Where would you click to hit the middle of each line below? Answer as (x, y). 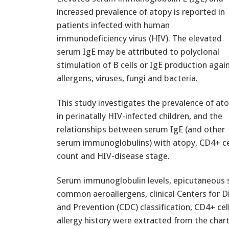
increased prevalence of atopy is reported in (141, 12)
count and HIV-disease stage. (113, 156)
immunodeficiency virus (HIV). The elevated (139, 38)
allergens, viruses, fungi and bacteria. (127, 78)
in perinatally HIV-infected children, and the (140, 116)
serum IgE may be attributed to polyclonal (138, 51)
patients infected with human (113, 25)
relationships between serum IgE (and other (141, 129)
